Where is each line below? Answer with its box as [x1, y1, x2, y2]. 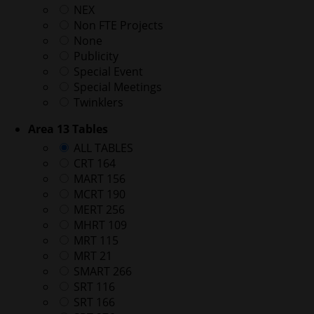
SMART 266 [71, 264, 132, 280]
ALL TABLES [71, 140, 133, 156]
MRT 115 [71, 233, 118, 249]
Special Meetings [71, 79, 162, 95]
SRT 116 [71, 279, 115, 295]
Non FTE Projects [71, 18, 163, 34]
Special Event [71, 64, 143, 80]
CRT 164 [71, 156, 116, 172]
